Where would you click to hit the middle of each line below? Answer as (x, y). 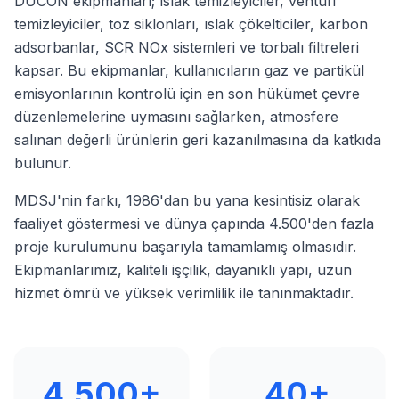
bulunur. (43, 163)
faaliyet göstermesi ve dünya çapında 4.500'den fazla (194, 224)
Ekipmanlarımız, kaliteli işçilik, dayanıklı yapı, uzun (183, 270)
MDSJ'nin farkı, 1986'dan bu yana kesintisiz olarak (187, 200)
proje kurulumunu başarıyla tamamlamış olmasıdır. (185, 247)
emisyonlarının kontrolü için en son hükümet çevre (187, 94)
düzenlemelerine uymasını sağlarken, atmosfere (176, 117)
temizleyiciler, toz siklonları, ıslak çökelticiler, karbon (191, 24)
